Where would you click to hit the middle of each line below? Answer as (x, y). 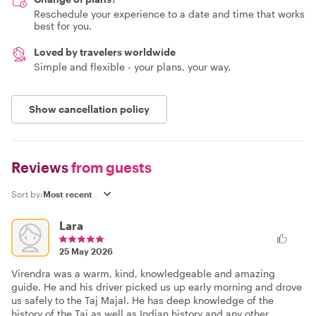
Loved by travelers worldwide (105, 52)
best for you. (63, 26)
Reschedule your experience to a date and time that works (169, 14)
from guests (110, 167)
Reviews (40, 167)
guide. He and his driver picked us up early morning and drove (157, 287)
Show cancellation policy (89, 109)
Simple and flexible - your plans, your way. (132, 67)
